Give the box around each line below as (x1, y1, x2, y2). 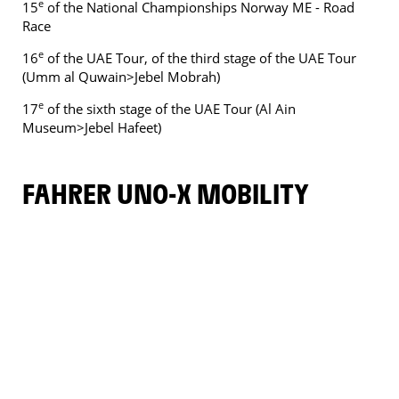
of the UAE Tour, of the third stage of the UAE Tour (44, 49, 356, 67)
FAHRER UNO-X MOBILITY (34, 175, 309, 210)
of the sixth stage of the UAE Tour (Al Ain (44, 100, 296, 118)
